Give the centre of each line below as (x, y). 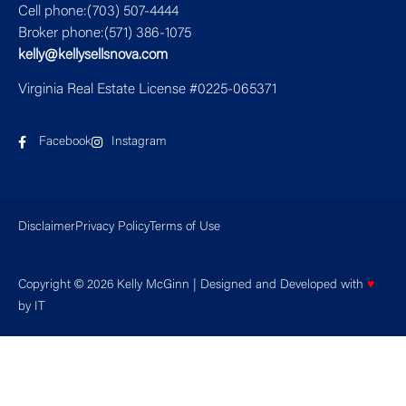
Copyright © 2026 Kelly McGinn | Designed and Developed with (193, 286)
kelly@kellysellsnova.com (93, 55)
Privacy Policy (112, 228)
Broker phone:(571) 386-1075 (105, 33)
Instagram (139, 143)
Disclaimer (47, 228)
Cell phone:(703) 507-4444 (98, 11)
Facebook (65, 143)
